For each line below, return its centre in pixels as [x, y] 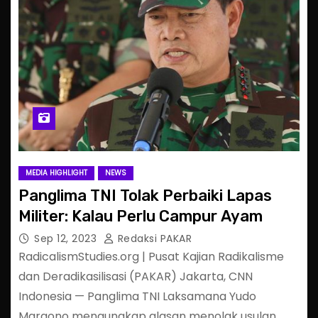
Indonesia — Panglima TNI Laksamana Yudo [137, 296]
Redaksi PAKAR [153, 238]
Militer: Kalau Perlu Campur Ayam [141, 216]
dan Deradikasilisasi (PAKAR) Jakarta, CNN [136, 276]
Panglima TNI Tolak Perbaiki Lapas [145, 195]
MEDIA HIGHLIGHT [56, 172]
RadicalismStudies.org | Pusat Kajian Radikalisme [151, 256]
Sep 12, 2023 [67, 238]
